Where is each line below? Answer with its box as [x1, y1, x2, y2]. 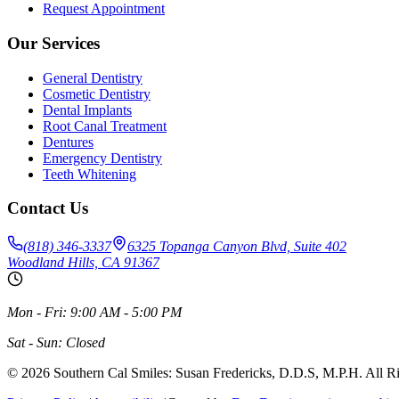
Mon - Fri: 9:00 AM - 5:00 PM [7, 304, 182, 320]
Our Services [7, 33, 100, 53]
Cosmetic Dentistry [43, 85, 151, 102]
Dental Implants [43, 102, 132, 118]
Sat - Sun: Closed [7, 334, 105, 350]
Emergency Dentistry [43, 150, 162, 166]
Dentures [43, 134, 94, 150]
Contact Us [7, 199, 88, 218]
